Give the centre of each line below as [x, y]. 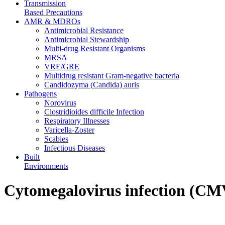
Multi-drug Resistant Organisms [95, 48]
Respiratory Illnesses [77, 121]
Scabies [56, 139]
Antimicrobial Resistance [84, 30]
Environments [46, 166]
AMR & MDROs [52, 21]
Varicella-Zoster [69, 130]
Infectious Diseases [75, 148]
